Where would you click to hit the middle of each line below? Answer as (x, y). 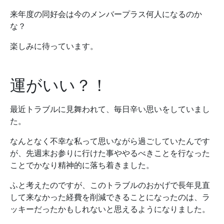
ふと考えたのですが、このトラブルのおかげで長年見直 (110, 185)
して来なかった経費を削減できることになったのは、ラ (110, 197)
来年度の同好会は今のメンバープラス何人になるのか (106, 14)
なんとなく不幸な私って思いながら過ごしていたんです (110, 141)
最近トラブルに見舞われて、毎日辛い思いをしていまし (110, 109)
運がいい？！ (59, 85)
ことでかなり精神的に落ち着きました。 (82, 165)
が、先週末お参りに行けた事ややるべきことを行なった (110, 153)
